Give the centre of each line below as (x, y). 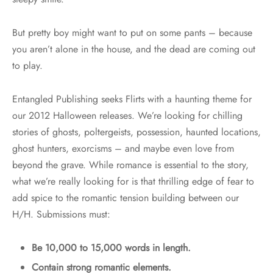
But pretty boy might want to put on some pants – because (132, 33)
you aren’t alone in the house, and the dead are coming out (134, 49)
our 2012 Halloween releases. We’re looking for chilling (127, 116)
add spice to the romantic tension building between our (126, 198)
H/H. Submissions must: (61, 214)
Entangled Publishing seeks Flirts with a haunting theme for (132, 99)
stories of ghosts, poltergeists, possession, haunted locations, (136, 132)
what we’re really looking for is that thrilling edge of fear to (133, 182)
